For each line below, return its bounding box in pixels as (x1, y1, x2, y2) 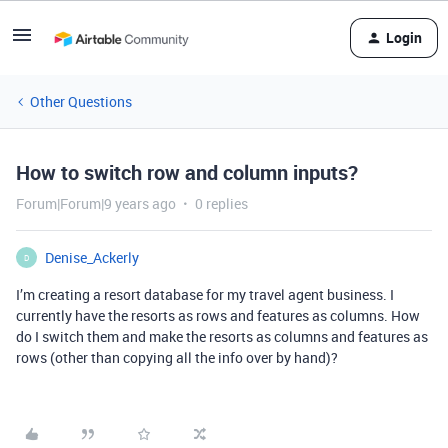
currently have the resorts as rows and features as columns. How (16, 306, 420, 325)
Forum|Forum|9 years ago (16, 194, 176, 213)
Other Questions (30, 92, 132, 111)
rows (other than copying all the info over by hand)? (16, 348, 338, 367)
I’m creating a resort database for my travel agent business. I (16, 285, 394, 304)
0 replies (195, 194, 248, 213)
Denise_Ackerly (45, 248, 139, 267)
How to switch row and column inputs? (16, 159, 358, 186)
